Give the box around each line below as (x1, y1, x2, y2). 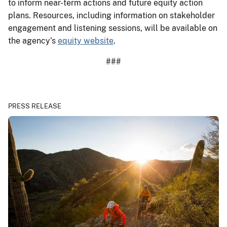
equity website (58, 35, 113, 46)
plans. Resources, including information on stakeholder (8, 10, 215, 20)
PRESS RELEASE (8, 102, 61, 110)
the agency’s (8, 35, 58, 46)
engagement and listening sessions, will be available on (8, 23, 217, 33)
